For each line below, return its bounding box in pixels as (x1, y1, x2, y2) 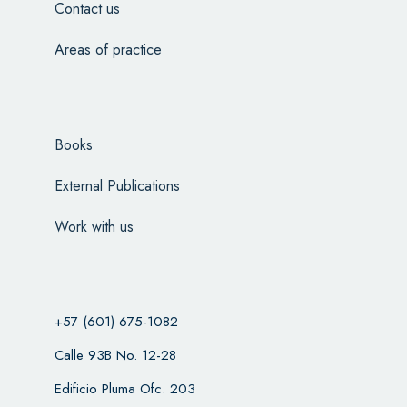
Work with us (54, 216, 134, 238)
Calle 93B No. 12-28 (54, 345, 176, 366)
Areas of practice (54, 39, 162, 61)
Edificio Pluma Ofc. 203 (54, 379, 195, 400)
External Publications (54, 175, 180, 197)
